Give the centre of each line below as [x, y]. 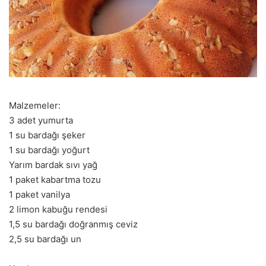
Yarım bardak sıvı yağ [53, 165]
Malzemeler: [35, 106]
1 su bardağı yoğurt [49, 150]
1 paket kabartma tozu [55, 180]
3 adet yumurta [41, 121]
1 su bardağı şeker [47, 135]
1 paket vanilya [39, 195]
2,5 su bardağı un [45, 239]
